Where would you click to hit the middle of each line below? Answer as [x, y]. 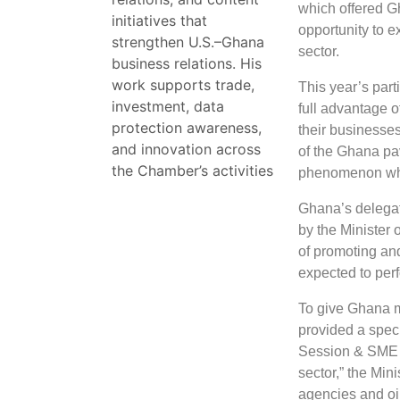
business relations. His [187, 63]
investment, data [168, 106]
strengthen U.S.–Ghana [188, 42]
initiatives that [159, 21]
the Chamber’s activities [192, 171]
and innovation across [186, 149]
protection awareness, [187, 128]
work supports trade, [183, 85]
